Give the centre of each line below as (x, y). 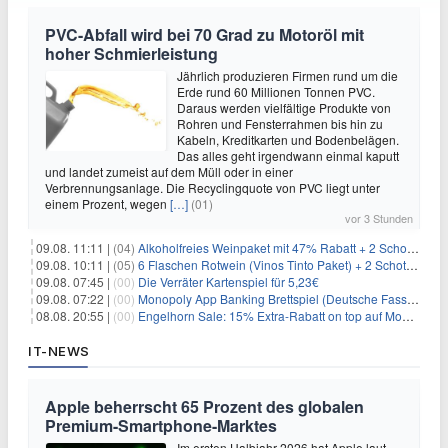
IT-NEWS (59, 351)
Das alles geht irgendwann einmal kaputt (288, 155)
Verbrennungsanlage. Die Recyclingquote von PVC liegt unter (212, 187)
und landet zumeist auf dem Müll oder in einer (169, 171)
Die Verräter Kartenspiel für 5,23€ (228, 281)
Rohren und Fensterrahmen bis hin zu (280, 123)
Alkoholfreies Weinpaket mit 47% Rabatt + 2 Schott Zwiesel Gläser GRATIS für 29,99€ (272, 247)
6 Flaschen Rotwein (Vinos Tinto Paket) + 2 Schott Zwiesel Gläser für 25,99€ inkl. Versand (272, 264)
